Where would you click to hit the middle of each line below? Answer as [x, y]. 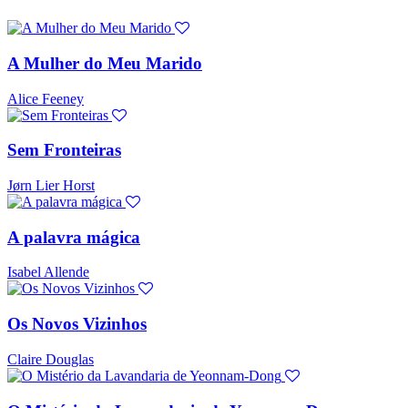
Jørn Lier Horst [51, 185]
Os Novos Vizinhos [77, 324]
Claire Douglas [51, 359]
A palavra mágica [74, 237]
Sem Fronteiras [64, 150]
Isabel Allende [48, 272]
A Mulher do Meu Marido [105, 63]
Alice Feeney [46, 98]
